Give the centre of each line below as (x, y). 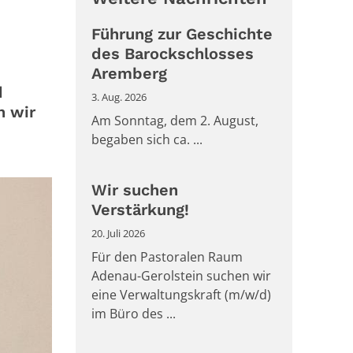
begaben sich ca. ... (147, 139)
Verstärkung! (140, 210)
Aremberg (129, 73)
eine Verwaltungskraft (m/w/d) (181, 295)
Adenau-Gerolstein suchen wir (181, 276)
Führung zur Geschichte (182, 34)
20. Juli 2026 (118, 233)
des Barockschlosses (173, 54)
